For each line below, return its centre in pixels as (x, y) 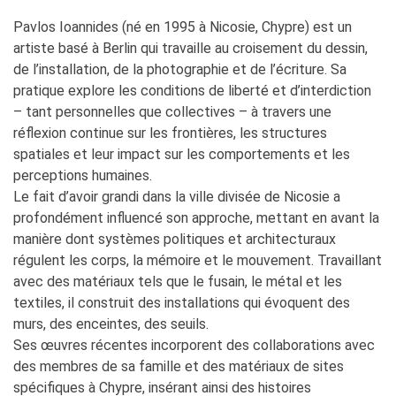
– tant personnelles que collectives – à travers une (172, 112)
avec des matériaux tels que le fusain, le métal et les (178, 282)
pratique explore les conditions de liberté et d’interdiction (192, 91)
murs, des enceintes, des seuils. (111, 324)
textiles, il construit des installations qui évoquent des (182, 303)
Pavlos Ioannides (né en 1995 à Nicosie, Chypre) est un (183, 27)
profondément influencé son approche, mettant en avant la (196, 218)
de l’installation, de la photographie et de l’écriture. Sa (180, 70)
